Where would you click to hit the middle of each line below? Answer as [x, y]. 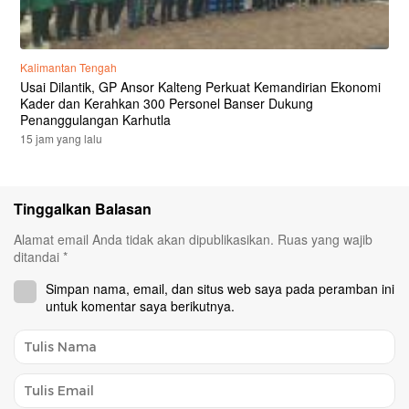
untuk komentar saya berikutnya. [140, 305]
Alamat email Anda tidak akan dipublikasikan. [144, 239]
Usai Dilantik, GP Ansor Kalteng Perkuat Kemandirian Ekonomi [200, 86]
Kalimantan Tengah [68, 67]
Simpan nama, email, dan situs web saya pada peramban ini [220, 288]
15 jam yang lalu [61, 138]
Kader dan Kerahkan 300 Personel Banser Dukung [167, 103]
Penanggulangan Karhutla [95, 119]
